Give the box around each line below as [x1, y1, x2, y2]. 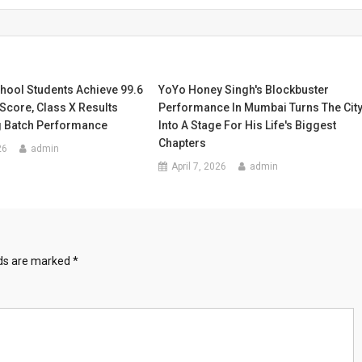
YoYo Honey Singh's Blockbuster [158, 83, 330, 96]
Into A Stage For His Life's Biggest [158, 119, 337, 132]
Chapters [158, 137, 207, 149]
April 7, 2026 [171, 161, 227, 172]
